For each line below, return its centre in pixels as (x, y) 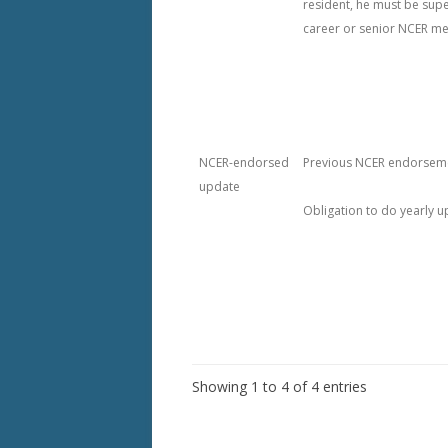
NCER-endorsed (244, 162)
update (219, 186)
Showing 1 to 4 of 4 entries (279, 386)
